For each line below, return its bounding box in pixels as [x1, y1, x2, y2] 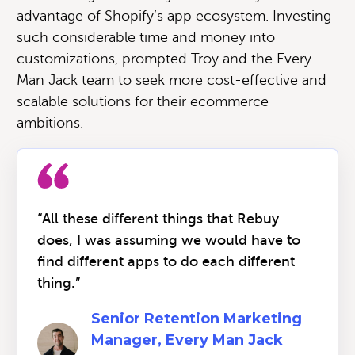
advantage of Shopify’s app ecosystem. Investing [17, 7, 331, 24]
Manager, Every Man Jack [91, 330, 283, 349]
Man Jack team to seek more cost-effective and [17, 71, 326, 88]
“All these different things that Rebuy [37, 210, 279, 227]
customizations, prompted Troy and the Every [17, 50, 311, 67]
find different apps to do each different [37, 253, 295, 269]
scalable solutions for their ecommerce [17, 93, 269, 109]
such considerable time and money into [17, 29, 275, 45]
